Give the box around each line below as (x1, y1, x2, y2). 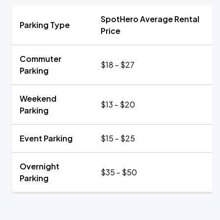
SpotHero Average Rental (101, 14, 199, 24)
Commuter (20, 54, 61, 64)
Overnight (20, 161, 59, 171)
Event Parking (20, 133, 73, 143)
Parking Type (20, 20, 70, 30)
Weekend (20, 93, 56, 104)
